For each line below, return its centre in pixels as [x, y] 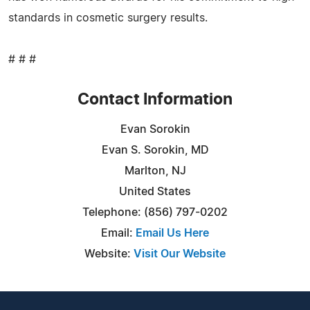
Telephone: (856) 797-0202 [155, 212]
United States [155, 191]
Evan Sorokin [155, 129]
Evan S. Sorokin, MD [155, 150]
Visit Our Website [180, 254]
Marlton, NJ [155, 171]
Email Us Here [172, 233]
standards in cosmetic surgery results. [108, 18]
